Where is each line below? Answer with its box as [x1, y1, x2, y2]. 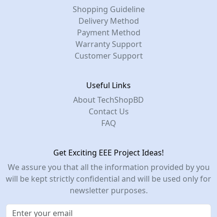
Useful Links [86, 80, 131, 91]
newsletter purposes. [69, 185, 148, 196]
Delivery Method [78, 15, 139, 27]
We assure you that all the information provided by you [7, 162, 210, 173]
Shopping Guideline [72, 4, 145, 15]
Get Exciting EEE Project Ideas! [53, 147, 164, 158]
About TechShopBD [73, 94, 144, 106]
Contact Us [88, 106, 129, 117]
